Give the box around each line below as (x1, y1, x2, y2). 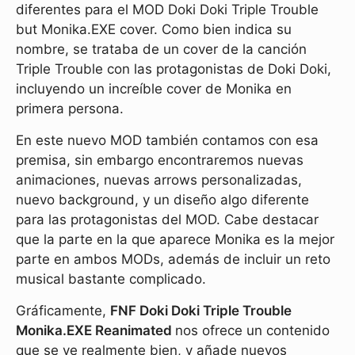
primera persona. (16, 101, 124, 117)
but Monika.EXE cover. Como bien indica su (16, 21, 292, 38)
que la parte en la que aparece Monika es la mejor (16, 231, 334, 248)
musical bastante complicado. (16, 271, 206, 288)
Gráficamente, (16, 303, 110, 319)
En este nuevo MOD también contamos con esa (16, 132, 319, 149)
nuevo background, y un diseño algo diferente (16, 192, 309, 208)
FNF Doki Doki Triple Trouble (110, 303, 292, 319)
